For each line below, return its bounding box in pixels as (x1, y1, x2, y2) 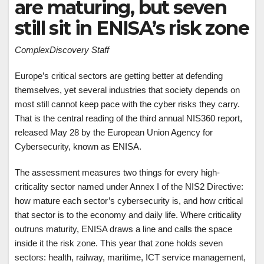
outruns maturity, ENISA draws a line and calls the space (15, 224, 232, 235)
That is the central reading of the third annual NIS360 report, (15, 113, 242, 124)
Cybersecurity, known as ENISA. (15, 141, 141, 152)
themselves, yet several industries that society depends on (15, 85, 240, 95)
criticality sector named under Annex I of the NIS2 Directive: (15, 181, 243, 192)
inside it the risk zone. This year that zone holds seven (15, 238, 223, 249)
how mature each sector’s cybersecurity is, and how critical (15, 196, 243, 206)
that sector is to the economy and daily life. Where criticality (15, 210, 242, 220)
